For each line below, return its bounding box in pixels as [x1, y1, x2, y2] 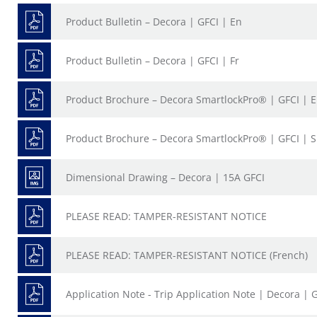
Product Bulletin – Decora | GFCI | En [66, 15, 242, 28]
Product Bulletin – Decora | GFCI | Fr [66, 54, 239, 67]
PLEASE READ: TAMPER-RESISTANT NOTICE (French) [66, 248, 308, 262]
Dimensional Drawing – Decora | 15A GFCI [66, 171, 265, 184]
